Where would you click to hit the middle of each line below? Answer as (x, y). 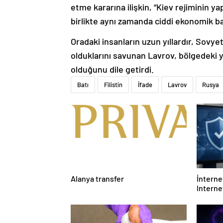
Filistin (113, 85)
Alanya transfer (97, 179)
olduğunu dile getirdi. (112, 69)
